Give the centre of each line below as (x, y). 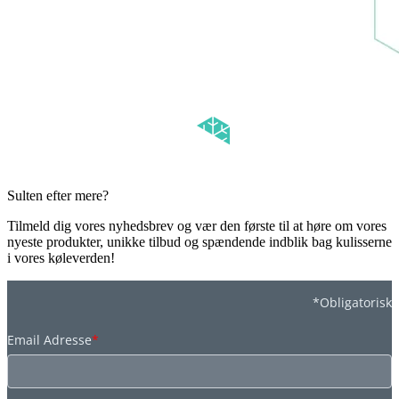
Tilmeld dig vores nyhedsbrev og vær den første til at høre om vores (197, 226)
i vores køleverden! (61, 258)
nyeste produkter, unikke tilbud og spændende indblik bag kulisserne (199, 242)
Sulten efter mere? (58, 196)
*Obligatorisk (352, 303)
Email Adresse (49, 340)
